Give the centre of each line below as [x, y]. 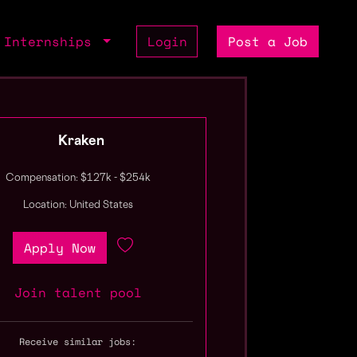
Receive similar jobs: [78, 341]
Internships [52, 41]
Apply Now [59, 248]
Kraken [81, 142]
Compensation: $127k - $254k [78, 178]
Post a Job [268, 41]
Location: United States [78, 206]
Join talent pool [78, 292]
